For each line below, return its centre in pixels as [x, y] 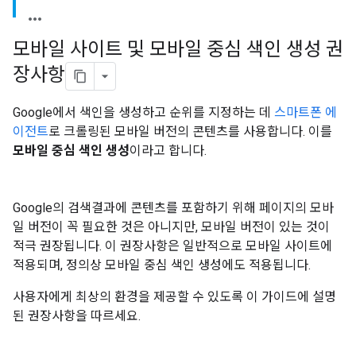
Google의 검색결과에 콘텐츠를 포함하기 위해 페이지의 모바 [173, 208]
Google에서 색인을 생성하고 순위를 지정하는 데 [143, 112]
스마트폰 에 [306, 112]
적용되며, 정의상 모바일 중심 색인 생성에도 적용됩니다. [162, 265]
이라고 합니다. [168, 151]
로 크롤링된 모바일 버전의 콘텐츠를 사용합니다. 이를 [190, 132]
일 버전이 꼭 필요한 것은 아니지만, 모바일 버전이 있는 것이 [171, 227]
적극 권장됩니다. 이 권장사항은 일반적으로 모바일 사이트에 [172, 246]
